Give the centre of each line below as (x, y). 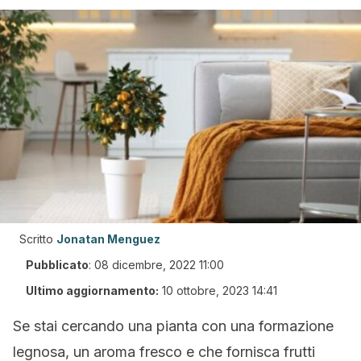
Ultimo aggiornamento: (92, 290)
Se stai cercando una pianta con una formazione (173, 326)
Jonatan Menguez (108, 239)
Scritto (36, 239)
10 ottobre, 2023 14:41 (220, 290)
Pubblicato (57, 265)
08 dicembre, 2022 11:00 (159, 265)
